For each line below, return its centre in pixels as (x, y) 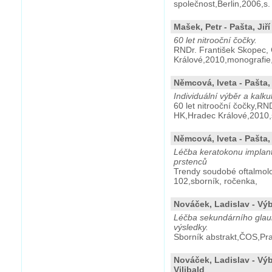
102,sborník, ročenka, (216, 181)
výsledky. (191, 227)
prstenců (190, 161)
